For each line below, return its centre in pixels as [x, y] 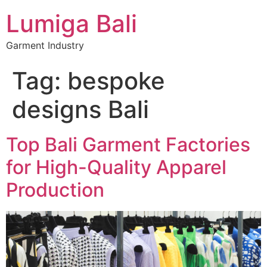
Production [55, 190]
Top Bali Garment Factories [128, 145]
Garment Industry [45, 45]
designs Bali [80, 109]
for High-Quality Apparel [116, 167]
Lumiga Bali [72, 24]
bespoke [116, 81]
